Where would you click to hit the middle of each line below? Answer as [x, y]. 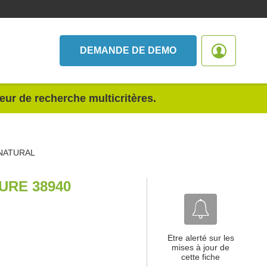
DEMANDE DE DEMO [128, 50]
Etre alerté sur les [201, 238]
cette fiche [201, 257]
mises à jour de [201, 247]
